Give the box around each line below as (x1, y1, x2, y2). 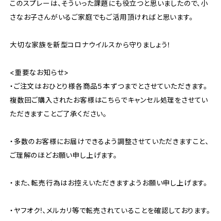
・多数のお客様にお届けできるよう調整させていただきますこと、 (10, 137, 210, 146)
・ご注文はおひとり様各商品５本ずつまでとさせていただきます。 (10, 82, 208, 90)
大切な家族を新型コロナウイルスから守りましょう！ (10, 40, 172, 49)
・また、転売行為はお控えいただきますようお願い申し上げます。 (10, 179, 208, 187)
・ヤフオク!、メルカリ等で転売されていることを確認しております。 (10, 206, 211, 215)
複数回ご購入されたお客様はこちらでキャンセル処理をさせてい (10, 96, 209, 104)
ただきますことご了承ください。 (10, 110, 108, 118)
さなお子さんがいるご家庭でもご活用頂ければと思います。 (10, 13, 193, 21)
